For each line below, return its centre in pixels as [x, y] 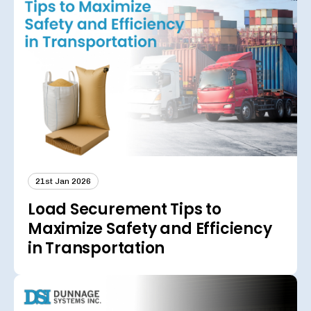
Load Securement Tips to [125, 209]
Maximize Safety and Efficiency [150, 228]
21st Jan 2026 [63, 181]
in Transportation [96, 248]
